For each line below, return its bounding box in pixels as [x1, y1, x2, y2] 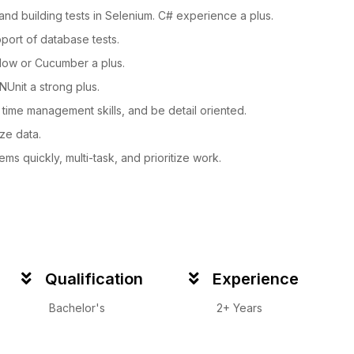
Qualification [44, 269, 143, 288]
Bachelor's [48, 301, 105, 314]
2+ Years [217, 301, 262, 314]
